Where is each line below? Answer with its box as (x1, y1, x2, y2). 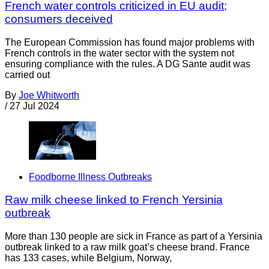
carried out (5, 70, 50, 80)
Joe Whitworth (19, 90, 79, 101)
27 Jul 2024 (10, 101, 59, 112)
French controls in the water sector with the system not (5, 48, 234, 59)
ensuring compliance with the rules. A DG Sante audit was (5, 59, 250, 70)
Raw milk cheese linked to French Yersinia (5, 193, 223, 207)
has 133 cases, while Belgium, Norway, (5, 252, 172, 263)
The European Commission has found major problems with (5, 37, 255, 48)
